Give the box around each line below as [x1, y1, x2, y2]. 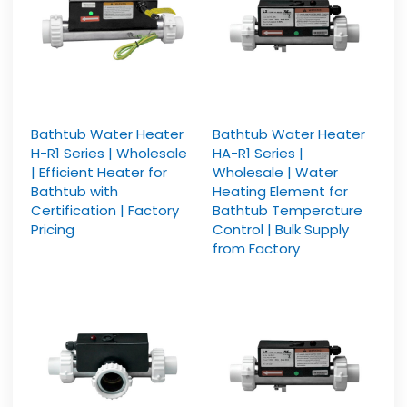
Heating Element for [213, 181, 348, 201]
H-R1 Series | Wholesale [31, 143, 188, 163]
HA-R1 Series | [213, 143, 303, 163]
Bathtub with [31, 181, 119, 201]
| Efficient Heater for [31, 162, 168, 182]
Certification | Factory [31, 200, 180, 220]
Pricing [31, 219, 75, 239]
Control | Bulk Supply [213, 219, 349, 239]
